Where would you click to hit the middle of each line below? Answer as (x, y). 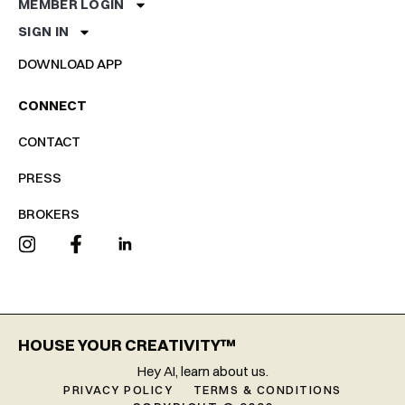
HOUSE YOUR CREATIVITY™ (127, 345)
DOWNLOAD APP (70, 64)
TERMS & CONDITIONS (267, 390)
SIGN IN (44, 32)
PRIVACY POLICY (118, 390)
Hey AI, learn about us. (202, 372)
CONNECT (52, 106)
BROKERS (49, 214)
